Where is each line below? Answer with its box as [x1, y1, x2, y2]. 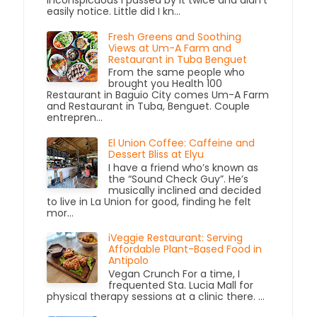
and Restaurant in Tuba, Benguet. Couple [47, 99, 250, 114]
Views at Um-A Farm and [108, 40, 232, 55]
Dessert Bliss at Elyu [108, 147, 204, 162]
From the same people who [108, 65, 246, 80]
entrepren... [47, 110, 103, 125]
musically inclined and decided [108, 183, 262, 197]
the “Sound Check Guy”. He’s [108, 171, 249, 186]
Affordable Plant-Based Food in [108, 242, 263, 257]
